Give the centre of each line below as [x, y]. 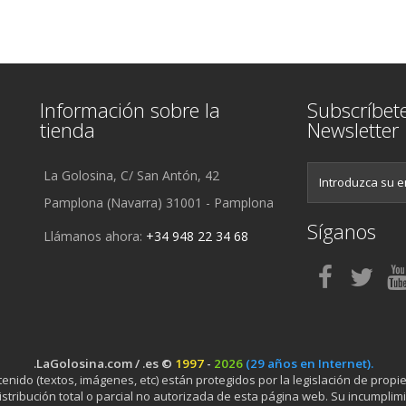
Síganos [342, 231]
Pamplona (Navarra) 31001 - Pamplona [159, 202]
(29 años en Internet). [309, 363]
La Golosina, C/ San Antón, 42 [131, 175]
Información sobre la [130, 109]
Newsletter [353, 129]
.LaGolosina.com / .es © [104, 363]
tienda [68, 129]
